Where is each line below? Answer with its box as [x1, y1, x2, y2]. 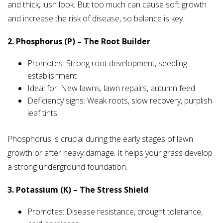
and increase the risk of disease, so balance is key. [7, 13, 184, 24]
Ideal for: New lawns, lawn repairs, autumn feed [27, 83, 195, 94]
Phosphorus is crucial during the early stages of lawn [7, 133, 193, 145]
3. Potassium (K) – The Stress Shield [7, 184, 148, 196]
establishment [27, 70, 77, 82]
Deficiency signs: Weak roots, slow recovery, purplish [27, 95, 212, 107]
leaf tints [27, 108, 57, 119]
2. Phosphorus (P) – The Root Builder [7, 36, 150, 47]
